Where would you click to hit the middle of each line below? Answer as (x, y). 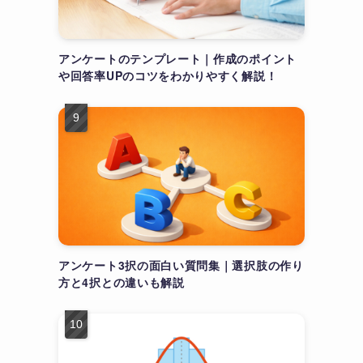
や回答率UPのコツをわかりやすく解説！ (168, 75)
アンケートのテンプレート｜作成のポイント (177, 58)
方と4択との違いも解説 (122, 282)
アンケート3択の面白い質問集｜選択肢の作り (181, 265)
